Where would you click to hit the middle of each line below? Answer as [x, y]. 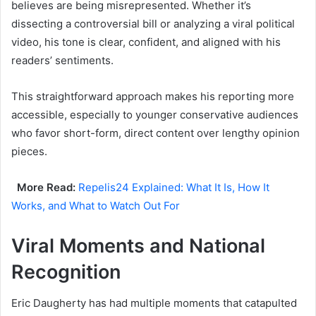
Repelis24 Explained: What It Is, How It [174, 187]
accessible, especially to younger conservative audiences [155, 114]
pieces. [29, 151]
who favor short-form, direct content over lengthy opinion [156, 133]
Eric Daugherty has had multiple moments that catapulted [154, 303]
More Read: [45, 187]
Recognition [66, 272]
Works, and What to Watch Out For [96, 205]
